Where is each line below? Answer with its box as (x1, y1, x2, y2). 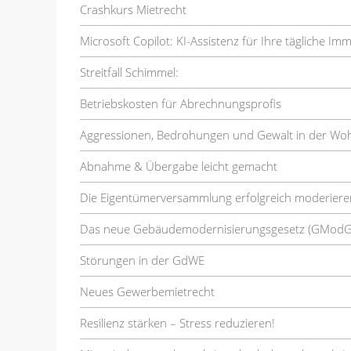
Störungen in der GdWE (80, 251, 204, 268)
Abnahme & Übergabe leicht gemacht (80, 157, 277, 174)
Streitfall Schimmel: (80, 63, 179, 80)
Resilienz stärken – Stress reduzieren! (80, 314, 275, 331)
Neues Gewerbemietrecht (80, 283, 215, 299)
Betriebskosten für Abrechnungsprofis (80, 95, 281, 111)
